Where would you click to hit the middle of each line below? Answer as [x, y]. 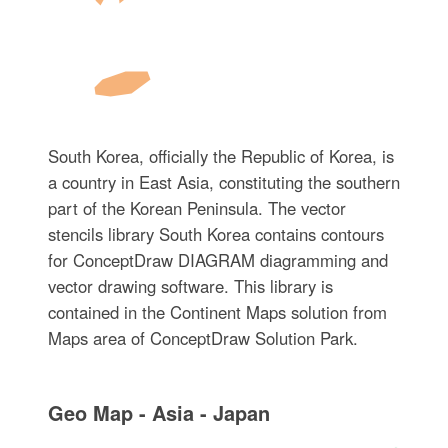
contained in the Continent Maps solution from [217, 311]
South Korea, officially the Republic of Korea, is [220, 155]
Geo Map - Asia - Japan [158, 412]
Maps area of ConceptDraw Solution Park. [202, 337]
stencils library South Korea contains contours [215, 233]
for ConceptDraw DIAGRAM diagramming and [217, 259]
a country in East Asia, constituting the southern [223, 181]
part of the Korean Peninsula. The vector [196, 207]
